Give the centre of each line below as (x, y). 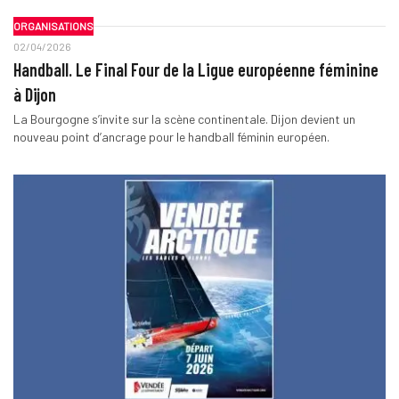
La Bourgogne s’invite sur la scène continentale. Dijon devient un (184, 118)
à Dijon (34, 94)
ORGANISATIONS (53, 26)
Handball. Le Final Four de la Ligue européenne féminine (195, 69)
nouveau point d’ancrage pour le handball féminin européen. (171, 136)
